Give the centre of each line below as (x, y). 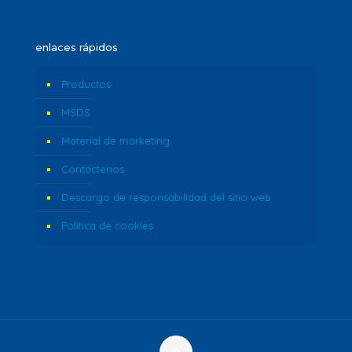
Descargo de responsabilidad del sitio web (166, 197)
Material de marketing (115, 140)
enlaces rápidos (77, 47)
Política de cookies (107, 225)
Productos (86, 84)
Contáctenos (93, 169)
